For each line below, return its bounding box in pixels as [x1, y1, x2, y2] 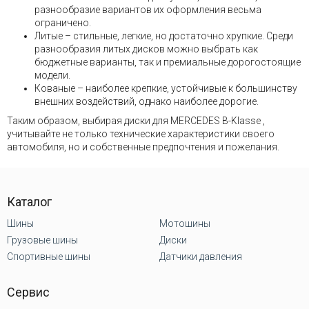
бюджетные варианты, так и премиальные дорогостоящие [34, 56, 301, 68]
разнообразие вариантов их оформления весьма [34, 3, 261, 15]
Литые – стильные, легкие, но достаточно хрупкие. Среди [34, 30, 293, 41]
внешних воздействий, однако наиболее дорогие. [34, 95, 259, 107]
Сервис [7, 284, 50, 299]
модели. [34, 69, 70, 81]
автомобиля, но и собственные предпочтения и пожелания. [7, 141, 279, 153]
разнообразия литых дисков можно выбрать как [34, 43, 258, 54]
